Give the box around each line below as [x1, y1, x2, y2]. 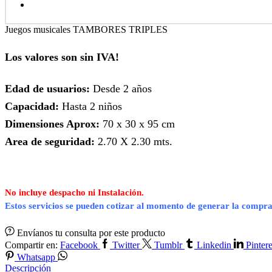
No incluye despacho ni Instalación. [5, 188, 144, 198]
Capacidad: [5, 100, 59, 113]
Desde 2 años [90, 83, 152, 95]
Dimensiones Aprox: [5, 118, 100, 131]
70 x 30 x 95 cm [100, 118, 175, 131]
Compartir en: [5, 240, 58, 251]
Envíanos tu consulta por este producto [17, 228, 165, 239]
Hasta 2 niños [59, 100, 122, 113]
